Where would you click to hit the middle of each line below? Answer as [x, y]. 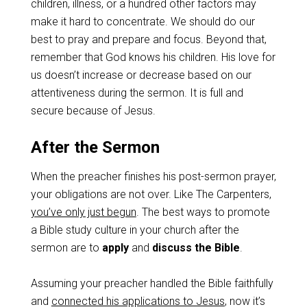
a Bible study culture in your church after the [135, 230]
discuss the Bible [196, 248]
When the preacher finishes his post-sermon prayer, [153, 176]
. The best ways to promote [203, 212]
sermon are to [66, 248]
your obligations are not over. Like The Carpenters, [151, 194]
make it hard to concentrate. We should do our [143, 22]
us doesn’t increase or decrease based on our [141, 75]
